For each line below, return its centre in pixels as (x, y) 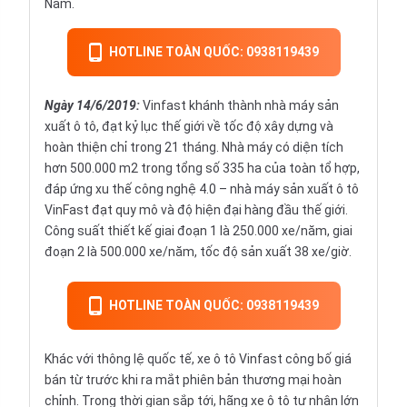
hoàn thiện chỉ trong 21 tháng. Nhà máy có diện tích (194, 147)
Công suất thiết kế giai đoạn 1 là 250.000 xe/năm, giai (199, 231)
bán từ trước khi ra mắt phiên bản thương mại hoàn (193, 380)
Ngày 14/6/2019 (90, 105)
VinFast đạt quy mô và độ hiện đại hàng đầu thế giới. (196, 210)
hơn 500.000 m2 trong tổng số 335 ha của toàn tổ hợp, (202, 168)
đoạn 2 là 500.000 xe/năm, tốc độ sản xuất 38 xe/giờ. (198, 252)
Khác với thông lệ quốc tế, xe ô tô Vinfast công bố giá (198, 359)
